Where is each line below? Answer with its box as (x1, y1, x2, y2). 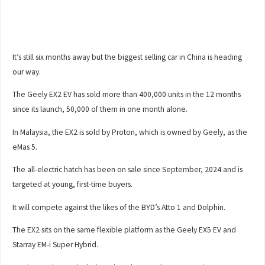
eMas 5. (12, 141, 40, 152)
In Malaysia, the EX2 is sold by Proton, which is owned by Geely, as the (12, 127, 248, 137)
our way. (12, 66, 41, 77)
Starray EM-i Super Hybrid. (12, 240, 99, 250)
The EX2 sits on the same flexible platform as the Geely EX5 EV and (12, 225, 237, 235)
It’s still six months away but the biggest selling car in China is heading (12, 51, 243, 62)
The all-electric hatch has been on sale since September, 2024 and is (12, 164, 243, 175)
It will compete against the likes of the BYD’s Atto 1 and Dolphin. (12, 202, 226, 212)
